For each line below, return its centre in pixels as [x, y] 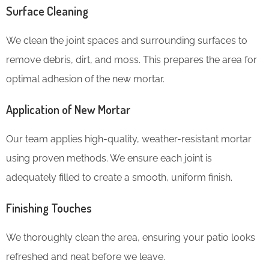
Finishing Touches [49, 208]
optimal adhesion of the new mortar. [85, 79]
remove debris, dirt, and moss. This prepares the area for [131, 60]
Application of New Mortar [68, 110]
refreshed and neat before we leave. [86, 257]
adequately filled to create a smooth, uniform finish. [119, 178]
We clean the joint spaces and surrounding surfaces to [127, 41]
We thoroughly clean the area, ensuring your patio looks [131, 238]
